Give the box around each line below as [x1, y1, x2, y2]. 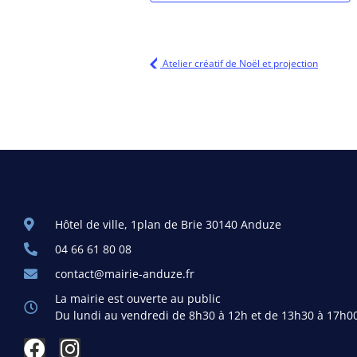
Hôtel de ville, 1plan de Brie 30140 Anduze [55, 217, 282, 232]
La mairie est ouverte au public [55, 291, 222, 306]
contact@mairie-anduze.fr [55, 266, 195, 281]
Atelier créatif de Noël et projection [160, 57, 318, 70]
